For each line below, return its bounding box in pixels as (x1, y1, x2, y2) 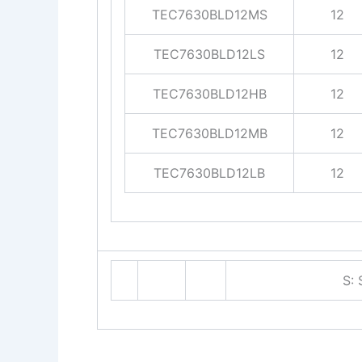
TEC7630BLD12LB (154, 165, 265, 182)
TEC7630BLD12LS (154, 46, 265, 63)
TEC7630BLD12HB (152, 86, 267, 103)
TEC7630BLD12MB (151, 125, 267, 142)
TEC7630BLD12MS (151, 6, 267, 23)
